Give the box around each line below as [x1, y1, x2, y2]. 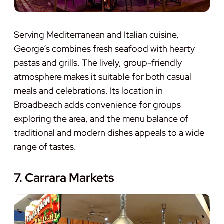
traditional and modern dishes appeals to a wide [14, 127, 204, 139]
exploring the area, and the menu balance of [14, 113, 188, 125]
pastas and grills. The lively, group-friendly [14, 57, 182, 69]
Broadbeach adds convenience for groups [14, 99, 181, 111]
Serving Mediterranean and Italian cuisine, [14, 29, 179, 41]
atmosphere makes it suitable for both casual [14, 71, 191, 83]
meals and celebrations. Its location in [14, 85, 163, 97]
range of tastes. [14, 141, 76, 153]
